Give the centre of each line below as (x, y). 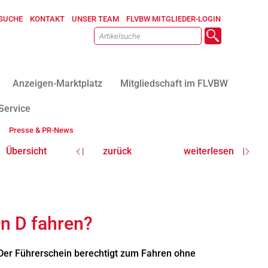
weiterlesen (208, 151)
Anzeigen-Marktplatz (57, 83)
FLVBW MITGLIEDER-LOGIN (174, 19)
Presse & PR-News (41, 130)
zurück (118, 151)
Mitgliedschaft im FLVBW (174, 83)
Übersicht (26, 151)
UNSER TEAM (96, 19)
